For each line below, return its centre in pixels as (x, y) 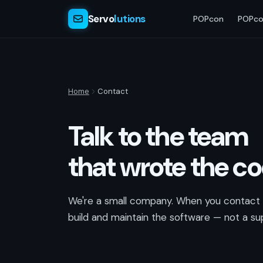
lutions (130, 18)
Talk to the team (158, 136)
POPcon (209, 18)
